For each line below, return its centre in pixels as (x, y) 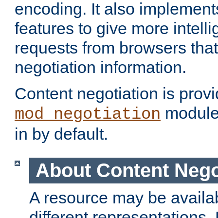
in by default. (61, 134)
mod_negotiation (88, 115)
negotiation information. (100, 67)
